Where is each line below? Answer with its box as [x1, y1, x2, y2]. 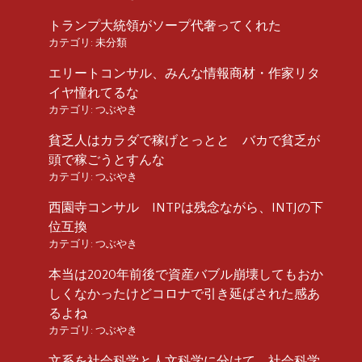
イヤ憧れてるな [48, 85, 139, 100]
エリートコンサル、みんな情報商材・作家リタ [48, 65, 320, 81]
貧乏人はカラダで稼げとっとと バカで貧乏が [48, 133, 320, 148]
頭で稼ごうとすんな [48, 152, 165, 167]
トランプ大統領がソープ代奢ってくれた [48, 18, 281, 33]
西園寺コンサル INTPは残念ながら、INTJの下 [48, 200, 323, 215]
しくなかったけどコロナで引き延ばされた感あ [48, 286, 320, 301]
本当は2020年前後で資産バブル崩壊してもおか [48, 267, 323, 282]
